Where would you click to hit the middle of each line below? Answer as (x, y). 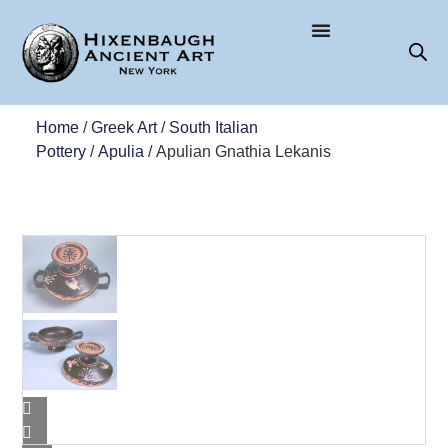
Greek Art (123, 127)
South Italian (213, 127)
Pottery (60, 151)
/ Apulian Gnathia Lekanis (237, 151)
